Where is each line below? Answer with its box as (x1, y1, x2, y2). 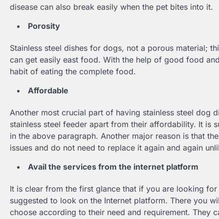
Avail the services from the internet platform (28, 162, 198, 172)
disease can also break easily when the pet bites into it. (10, 2, 213, 12)
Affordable (28, 86, 68, 96)
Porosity (28, 21, 60, 31)
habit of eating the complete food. (10, 66, 136, 77)
